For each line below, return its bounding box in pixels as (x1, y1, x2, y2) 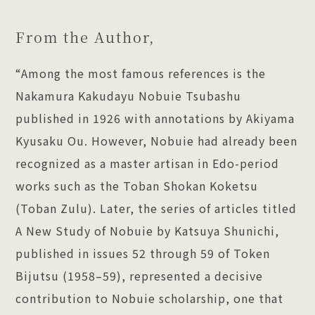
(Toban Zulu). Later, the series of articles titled (15, 199, 297, 217)
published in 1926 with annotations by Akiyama (15, 109, 295, 127)
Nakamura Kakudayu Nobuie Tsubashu (15, 86, 242, 104)
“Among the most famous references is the (15, 64, 266, 82)
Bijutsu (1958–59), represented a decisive (15, 266, 264, 284)
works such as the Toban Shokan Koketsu (15, 176, 259, 194)
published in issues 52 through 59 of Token (15, 244, 271, 262)
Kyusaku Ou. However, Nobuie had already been (15, 131, 298, 149)
